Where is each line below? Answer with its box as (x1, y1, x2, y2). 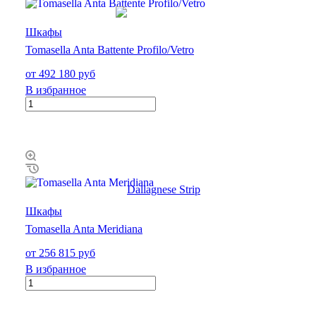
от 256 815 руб (25, 246, 95, 259)
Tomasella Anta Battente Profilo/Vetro (25, 43, 194, 56)
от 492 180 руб (25, 67, 95, 80)
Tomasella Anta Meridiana (25, 222, 142, 235)
